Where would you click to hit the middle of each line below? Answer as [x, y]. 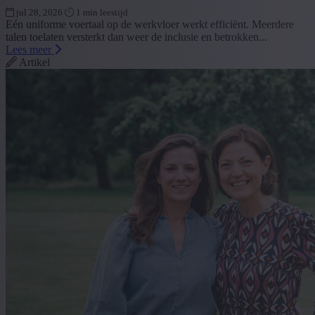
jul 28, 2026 [39, 12]
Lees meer [30, 49]
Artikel [33, 62]
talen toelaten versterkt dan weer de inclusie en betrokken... [136, 37]
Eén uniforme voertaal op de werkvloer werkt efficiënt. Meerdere [150, 24]
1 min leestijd [102, 12]
